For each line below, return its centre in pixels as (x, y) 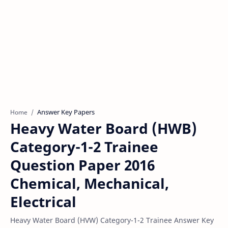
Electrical (43, 202)
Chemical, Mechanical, (90, 183)
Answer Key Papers (66, 112)
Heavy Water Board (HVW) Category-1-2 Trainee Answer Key (112, 220)
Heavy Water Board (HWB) (104, 128)
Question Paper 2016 (82, 165)
